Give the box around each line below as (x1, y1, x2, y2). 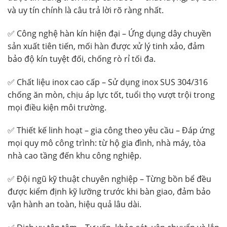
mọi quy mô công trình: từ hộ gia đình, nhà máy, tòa (8, 137, 206, 149)
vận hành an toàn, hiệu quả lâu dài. (8, 199, 141, 210)
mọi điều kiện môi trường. (8, 101, 106, 113)
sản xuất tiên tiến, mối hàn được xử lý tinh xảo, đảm (8, 40, 205, 52)
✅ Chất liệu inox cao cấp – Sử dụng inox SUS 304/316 (8, 76, 208, 88)
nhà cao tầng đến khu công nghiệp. (8, 150, 141, 162)
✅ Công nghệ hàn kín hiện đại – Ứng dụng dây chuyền (8, 27, 211, 39)
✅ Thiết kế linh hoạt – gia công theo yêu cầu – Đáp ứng (8, 125, 215, 136)
